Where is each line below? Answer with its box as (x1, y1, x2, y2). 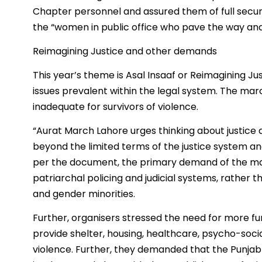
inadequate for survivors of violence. (33, 100, 198, 114)
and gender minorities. (33, 187, 135, 201)
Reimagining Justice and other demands (33, 44, 217, 58)
